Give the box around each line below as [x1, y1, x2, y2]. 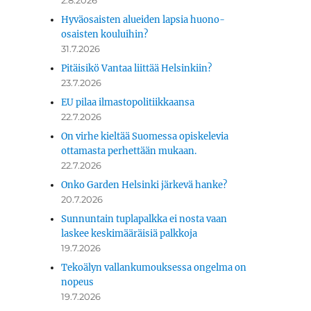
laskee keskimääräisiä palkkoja [61, 228, 198, 240]
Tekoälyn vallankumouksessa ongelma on [61, 262, 247, 274]
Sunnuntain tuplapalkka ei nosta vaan [61, 213, 228, 226]
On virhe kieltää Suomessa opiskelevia [61, 131, 229, 143]
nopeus [61, 276, 94, 289]
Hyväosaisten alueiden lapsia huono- [61, 14, 226, 26]
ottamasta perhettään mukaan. [61, 145, 197, 158]
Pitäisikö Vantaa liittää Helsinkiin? [61, 62, 212, 75]
